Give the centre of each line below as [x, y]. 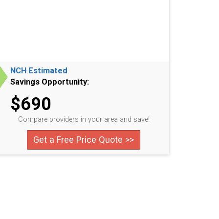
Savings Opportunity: [50, 82]
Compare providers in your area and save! [84, 119]
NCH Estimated [39, 71]
